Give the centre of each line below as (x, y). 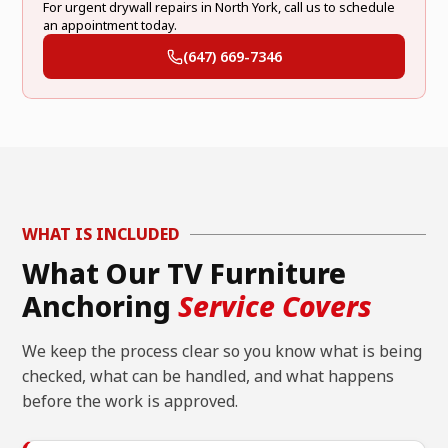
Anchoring (100, 306)
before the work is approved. (130, 401)
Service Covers (275, 306)
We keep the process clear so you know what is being (222, 351)
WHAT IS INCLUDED (101, 234)
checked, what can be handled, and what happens (208, 376)
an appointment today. (109, 25)
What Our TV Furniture (184, 273)
